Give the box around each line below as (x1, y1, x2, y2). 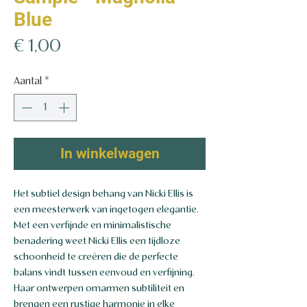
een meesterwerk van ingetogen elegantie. (14, 205, 199, 215)
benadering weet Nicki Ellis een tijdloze (14, 236, 180, 247)
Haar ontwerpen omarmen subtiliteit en (14, 284, 184, 294)
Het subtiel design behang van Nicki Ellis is (14, 189, 193, 199)
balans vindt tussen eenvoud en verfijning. (14, 268, 195, 278)
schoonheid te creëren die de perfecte (14, 252, 178, 262)
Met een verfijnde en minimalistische (14, 221, 171, 231)
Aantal (14, 76, 42, 87)
